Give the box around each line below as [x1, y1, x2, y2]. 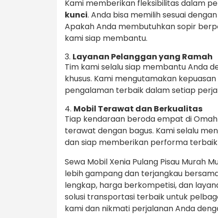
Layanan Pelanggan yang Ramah [73, 51, 213, 63]
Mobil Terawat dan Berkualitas [73, 103, 202, 115]
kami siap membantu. [65, 33, 147, 44]
